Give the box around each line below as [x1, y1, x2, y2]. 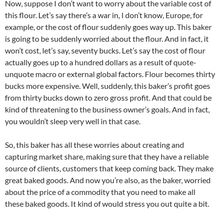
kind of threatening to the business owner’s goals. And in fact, [5, 105, 210, 114]
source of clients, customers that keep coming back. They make [5, 164, 214, 173]
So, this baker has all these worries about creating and [5, 140, 184, 150]
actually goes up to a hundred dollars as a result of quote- [5, 57, 196, 67]
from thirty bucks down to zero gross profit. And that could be [5, 93, 212, 103]
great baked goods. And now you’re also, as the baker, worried [5, 175, 211, 185]
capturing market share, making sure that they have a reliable [5, 152, 209, 162]
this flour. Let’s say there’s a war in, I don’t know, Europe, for [5, 10, 203, 20]
